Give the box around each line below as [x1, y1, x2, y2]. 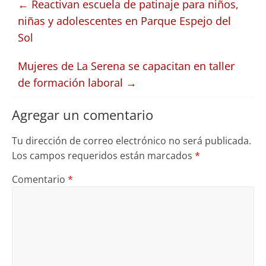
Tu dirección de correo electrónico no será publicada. [11, 134, 251, 148]
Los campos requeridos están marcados [11, 149, 195, 163]
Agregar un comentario [11, 106, 153, 124]
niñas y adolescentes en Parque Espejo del [17, 14, 231, 28]
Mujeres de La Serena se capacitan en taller [17, 59, 235, 74]
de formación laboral [17, 75, 126, 90]
